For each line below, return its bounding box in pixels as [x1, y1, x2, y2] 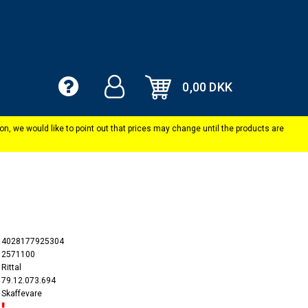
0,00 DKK [182, 80, 232, 95]
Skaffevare [1, 289, 42, 299]
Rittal [1, 263, 21, 273]
